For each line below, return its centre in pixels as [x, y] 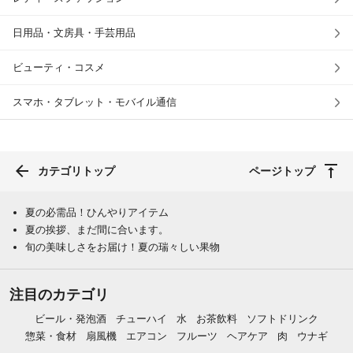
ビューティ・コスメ [59, 68]
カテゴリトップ [76, 171]
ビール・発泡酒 [71, 319]
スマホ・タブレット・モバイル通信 [95, 102]
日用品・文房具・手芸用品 [74, 33]
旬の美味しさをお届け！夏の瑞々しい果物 [123, 247]
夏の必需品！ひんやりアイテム [97, 213]
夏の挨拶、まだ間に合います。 [97, 230]
